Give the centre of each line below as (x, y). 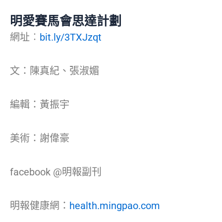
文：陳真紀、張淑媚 (55, 71)
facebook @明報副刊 (56, 172)
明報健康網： (40, 205)
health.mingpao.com (115, 205)
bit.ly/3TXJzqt (71, 37)
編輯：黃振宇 (40, 104)
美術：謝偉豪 (40, 138)
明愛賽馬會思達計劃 (66, 21)
